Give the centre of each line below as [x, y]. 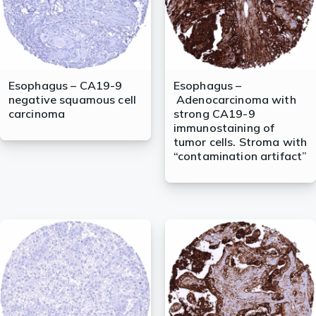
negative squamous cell [72, 100]
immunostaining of [224, 128]
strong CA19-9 [214, 114]
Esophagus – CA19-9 [65, 86]
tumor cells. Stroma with [240, 142]
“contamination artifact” [240, 156]
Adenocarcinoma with [235, 100]
